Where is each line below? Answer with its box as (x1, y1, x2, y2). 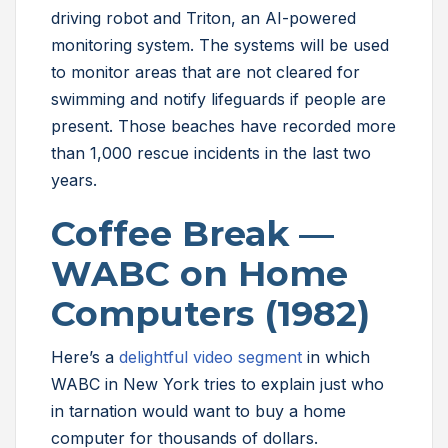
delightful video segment (119, 347, 302, 368)
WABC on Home (51, 252, 348, 296)
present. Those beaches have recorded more (51, 116, 396, 137)
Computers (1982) (51, 292, 370, 336)
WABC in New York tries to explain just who (51, 374, 384, 395)
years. (51, 170, 97, 191)
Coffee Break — (51, 212, 344, 256)
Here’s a (51, 347, 119, 368)
